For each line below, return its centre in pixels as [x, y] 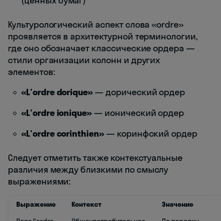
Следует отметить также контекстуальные [95, 157]
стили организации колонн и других [84, 60]
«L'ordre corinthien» [63, 133]
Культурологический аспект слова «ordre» [96, 24]
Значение [178, 204]
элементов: [32, 72]
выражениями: [39, 181]
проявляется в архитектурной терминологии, [103, 36]
